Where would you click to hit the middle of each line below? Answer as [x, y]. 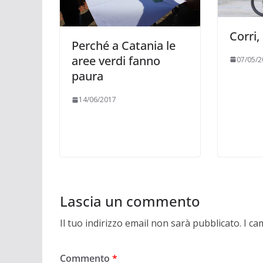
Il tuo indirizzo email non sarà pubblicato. [151, 223]
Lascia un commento [130, 201]
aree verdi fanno [116, 61]
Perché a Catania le [124, 46]
